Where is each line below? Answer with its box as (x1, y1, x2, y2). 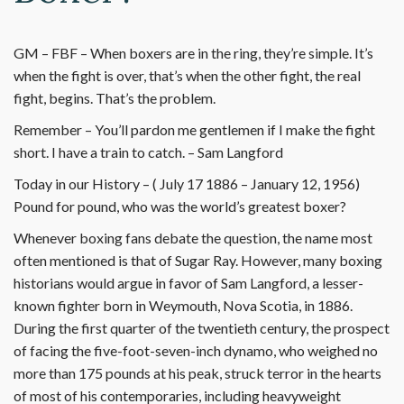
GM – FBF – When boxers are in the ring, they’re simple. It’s (14, 44, 373, 61)
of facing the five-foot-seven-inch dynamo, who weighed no (14, 342, 378, 359)
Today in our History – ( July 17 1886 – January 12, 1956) (14, 175, 360, 192)
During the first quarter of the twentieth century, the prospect (14, 319, 390, 336)
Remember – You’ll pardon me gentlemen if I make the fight (14, 121, 375, 138)
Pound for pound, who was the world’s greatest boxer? (14, 197, 346, 215)
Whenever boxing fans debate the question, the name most (14, 229, 372, 246)
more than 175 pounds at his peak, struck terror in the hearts (14, 364, 381, 381)
